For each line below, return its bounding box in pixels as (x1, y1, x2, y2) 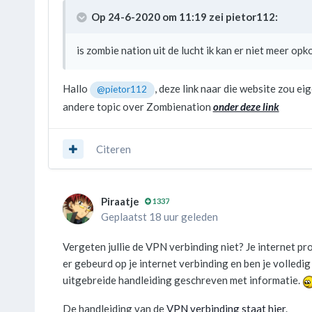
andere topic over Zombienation (62, 100, 213, 113)
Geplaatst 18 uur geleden (100, 210, 218, 224)
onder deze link (212, 100, 279, 113)
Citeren (95, 142, 131, 155)
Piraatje (100, 195, 139, 208)
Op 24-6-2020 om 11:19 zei (91, 10, 226, 24)
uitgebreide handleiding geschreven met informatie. (62, 274, 302, 287)
